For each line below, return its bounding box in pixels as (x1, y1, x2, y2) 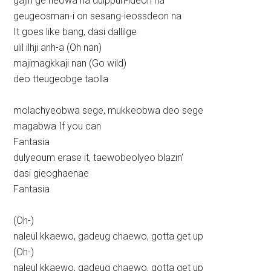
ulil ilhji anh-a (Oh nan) (13, 42, 102, 54)
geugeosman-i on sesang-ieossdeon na (13, 10, 182, 22)
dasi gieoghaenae (13, 168, 90, 180)
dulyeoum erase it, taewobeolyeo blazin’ (13, 152, 184, 164)
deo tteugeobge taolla (13, 73, 109, 85)
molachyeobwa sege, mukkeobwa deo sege (13, 105, 204, 117)
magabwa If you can (13, 120, 102, 132)
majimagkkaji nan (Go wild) (13, 57, 127, 70)
